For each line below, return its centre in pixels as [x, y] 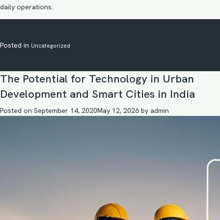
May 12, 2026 [118, 110]
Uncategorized [51, 46]
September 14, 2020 [66, 110]
